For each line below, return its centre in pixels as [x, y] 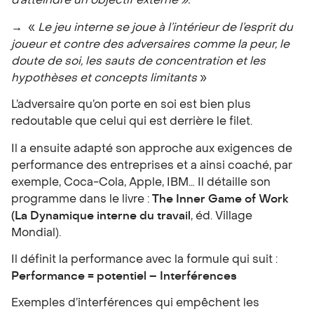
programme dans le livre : [80, 199]
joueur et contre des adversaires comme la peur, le [150, 44]
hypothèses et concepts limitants [104, 77]
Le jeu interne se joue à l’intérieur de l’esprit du [165, 27]
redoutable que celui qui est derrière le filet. [132, 122]
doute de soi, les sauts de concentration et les [138, 61]
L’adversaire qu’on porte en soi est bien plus [131, 105]
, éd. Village [221, 216]
